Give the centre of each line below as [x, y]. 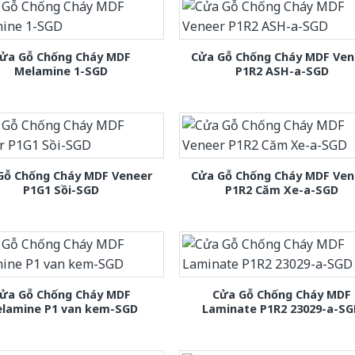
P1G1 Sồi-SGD [61, 189]
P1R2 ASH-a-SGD [282, 71]
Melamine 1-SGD [61, 71]
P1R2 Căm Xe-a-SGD [282, 189]
